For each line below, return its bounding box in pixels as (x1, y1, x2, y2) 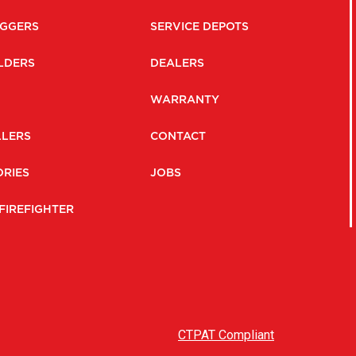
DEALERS (150, 55, 205, 71)
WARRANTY (150, 91, 220, 107)
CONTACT (150, 128, 207, 144)
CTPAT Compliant (178, 327, 274, 342)
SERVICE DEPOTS (150, 18, 250, 34)
